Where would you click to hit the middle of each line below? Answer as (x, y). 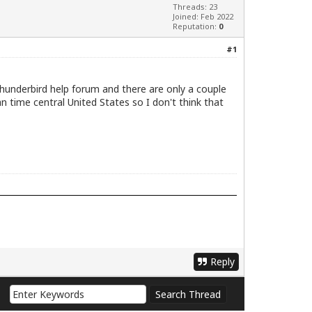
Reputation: (196, 26)
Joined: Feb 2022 (203, 17)
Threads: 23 (195, 7)
